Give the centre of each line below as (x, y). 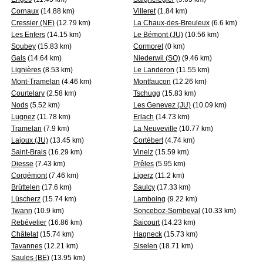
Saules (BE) (30, 258)
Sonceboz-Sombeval (167, 211)
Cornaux (25, 11)
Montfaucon (152, 82)
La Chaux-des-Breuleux (171, 23)
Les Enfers (28, 35)
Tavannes (27, 246)
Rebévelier (29, 222)
